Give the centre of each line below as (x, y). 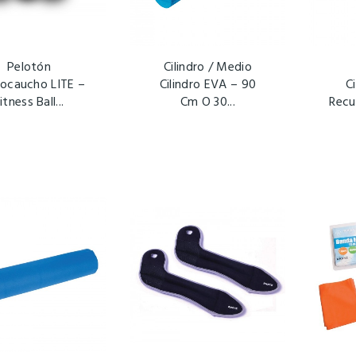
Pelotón (29, 68)
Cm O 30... (208, 103)
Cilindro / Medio (208, 68)
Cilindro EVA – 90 (208, 85)
